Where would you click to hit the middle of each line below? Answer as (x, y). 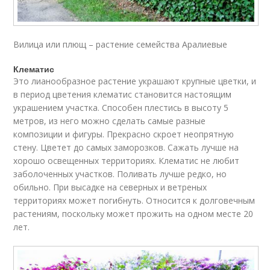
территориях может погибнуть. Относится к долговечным (134, 200)
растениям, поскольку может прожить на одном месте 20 (133, 213)
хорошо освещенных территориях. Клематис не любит (127, 160)
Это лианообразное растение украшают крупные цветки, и (135, 81)
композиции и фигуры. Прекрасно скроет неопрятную (124, 134)
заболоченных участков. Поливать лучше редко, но (120, 174)
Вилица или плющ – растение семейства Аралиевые (121, 44)
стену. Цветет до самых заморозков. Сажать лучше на (126, 147)
